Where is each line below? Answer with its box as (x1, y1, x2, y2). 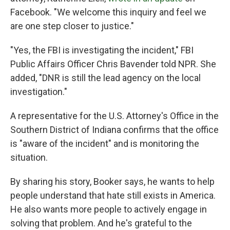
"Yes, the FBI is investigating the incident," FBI (10, 45, 194, 56)
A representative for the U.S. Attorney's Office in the (10, 110, 219, 122)
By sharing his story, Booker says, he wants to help (10, 176, 215, 187)
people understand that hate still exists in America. (10, 190, 216, 201)
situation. (10, 152, 48, 163)
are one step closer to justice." (10, 21, 134, 32)
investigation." (10, 86, 67, 98)
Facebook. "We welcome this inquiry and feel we (10, 7, 206, 18)
